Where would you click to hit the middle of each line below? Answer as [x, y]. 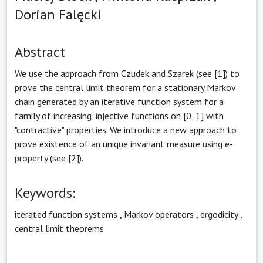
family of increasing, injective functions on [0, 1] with [119, 115]
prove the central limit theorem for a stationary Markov [125, 87]
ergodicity [219, 214]
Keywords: [45, 193]
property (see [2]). [49, 158]
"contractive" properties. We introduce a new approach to [126, 129]
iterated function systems [66, 214]
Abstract [40, 52]
